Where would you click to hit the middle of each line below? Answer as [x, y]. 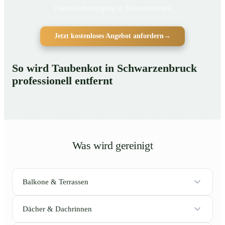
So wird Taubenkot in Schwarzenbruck [104, 69]
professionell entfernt [62, 81]
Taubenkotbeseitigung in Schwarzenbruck [113, 9]
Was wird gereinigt [113, 146]
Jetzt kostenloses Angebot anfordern [109, 36]
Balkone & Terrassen [55, 182]
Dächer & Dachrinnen [57, 209]
